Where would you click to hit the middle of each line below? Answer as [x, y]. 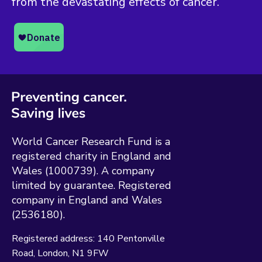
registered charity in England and [92, 156]
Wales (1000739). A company [83, 170]
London [53, 253]
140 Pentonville [131, 238]
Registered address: [54, 238]
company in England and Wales [87, 200]
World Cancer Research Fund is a [91, 141]
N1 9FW [90, 253]
